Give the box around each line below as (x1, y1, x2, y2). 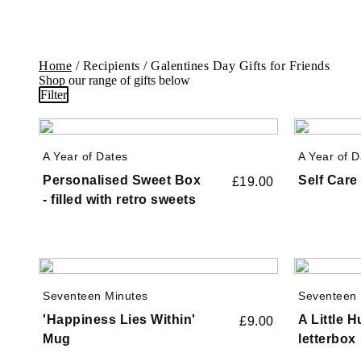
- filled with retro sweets (43, 192, 196, 206)
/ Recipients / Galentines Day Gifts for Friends (72, 58, 330, 73)
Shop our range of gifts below (39, 73, 190, 87)
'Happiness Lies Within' (43, 312, 196, 326)
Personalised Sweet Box (43, 172, 201, 187)
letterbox (298, 331, 356, 346)
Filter (40, 87, 67, 102)
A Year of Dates (43, 149, 128, 163)
